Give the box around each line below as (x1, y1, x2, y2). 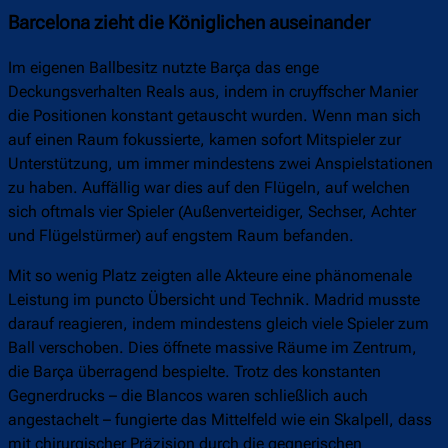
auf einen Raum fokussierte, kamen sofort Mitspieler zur (8, 130, 401, 150)
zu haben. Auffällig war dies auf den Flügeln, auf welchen (8, 178, 410, 198)
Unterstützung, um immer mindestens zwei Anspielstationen (8, 154, 433, 174)
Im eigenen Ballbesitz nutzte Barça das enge (8, 58, 319, 78)
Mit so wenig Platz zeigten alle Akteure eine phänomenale (8, 266, 412, 286)
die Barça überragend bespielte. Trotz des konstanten (8, 362, 381, 382)
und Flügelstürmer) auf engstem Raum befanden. (8, 226, 354, 246)
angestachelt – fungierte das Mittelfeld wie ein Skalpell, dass (8, 410, 432, 430)
